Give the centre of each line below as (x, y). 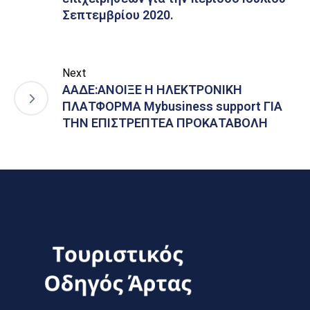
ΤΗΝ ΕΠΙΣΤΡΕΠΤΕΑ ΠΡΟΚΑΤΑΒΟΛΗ (165, 123)
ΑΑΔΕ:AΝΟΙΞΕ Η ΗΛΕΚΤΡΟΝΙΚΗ (152, 90)
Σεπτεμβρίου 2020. (118, 15)
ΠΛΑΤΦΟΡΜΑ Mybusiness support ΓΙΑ (172, 107)
